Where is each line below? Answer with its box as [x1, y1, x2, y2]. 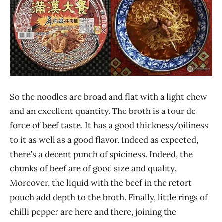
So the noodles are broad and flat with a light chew [10, 91, 207, 102]
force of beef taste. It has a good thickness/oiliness [10, 119, 208, 131]
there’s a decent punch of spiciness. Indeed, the [10, 148, 193, 160]
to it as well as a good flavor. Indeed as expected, [10, 134, 198, 145]
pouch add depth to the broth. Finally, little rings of [10, 191, 208, 203]
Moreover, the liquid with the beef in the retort [10, 177, 192, 188]
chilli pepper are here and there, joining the [10, 206, 176, 217]
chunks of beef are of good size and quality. [10, 163, 176, 174]
